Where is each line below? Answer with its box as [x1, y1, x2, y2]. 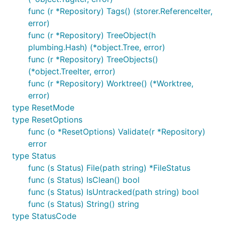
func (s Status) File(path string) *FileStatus [28, 163, 190, 173]
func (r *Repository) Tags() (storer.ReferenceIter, [28, 6, 212, 16]
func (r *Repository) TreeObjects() [28, 54, 158, 64]
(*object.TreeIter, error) [28, 66, 116, 76]
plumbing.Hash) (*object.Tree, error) [28, 42, 165, 52]
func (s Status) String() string [28, 199, 139, 209]
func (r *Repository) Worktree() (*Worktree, [28, 78, 193, 88]
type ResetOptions [12, 115, 82, 125]
